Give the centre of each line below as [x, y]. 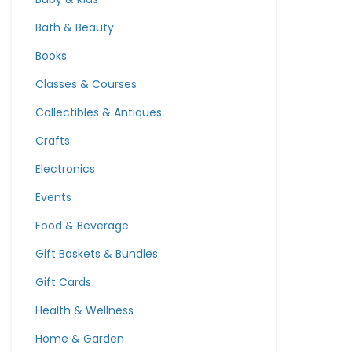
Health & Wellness [84, 310]
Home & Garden [80, 339]
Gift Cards [63, 282]
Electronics [65, 169]
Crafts [53, 141]
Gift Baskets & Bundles [97, 254]
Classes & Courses [86, 84]
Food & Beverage [82, 225]
